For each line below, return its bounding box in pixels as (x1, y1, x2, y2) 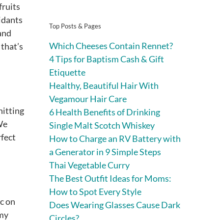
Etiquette (49, 66, 85, 78)
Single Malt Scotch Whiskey (49, 119, 155, 131)
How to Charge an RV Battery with (49, 133, 181, 144)
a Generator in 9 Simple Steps (49, 146, 161, 157)
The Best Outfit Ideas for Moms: (49, 172, 171, 184)
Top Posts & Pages (49, 22, 101, 30)
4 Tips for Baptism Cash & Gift (49, 53, 164, 64)
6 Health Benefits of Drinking (49, 106, 160, 117)
